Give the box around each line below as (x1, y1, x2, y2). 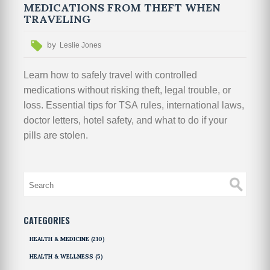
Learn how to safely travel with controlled (24, 70, 197, 81)
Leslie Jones (60, 42, 102, 49)
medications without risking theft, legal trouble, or (24, 85, 231, 96)
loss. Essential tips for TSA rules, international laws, (24, 100, 244, 111)
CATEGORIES (24, 214, 70, 227)
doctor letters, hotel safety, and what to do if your (24, 115, 227, 126)
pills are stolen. (24, 130, 88, 141)
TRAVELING (24, 11, 91, 26)
